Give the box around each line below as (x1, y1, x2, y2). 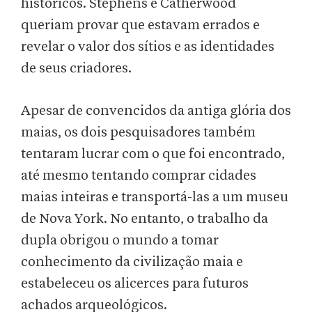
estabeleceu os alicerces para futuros (21, 276, 249, 291)
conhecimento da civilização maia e (21, 255, 243, 270)
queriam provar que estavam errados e (21, 18, 260, 33)
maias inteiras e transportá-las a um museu (21, 190, 288, 205)
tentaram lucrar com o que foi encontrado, (21, 147, 285, 162)
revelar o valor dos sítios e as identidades (21, 40, 274, 54)
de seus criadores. (21, 61, 132, 76)
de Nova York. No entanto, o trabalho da (21, 212, 268, 226)
